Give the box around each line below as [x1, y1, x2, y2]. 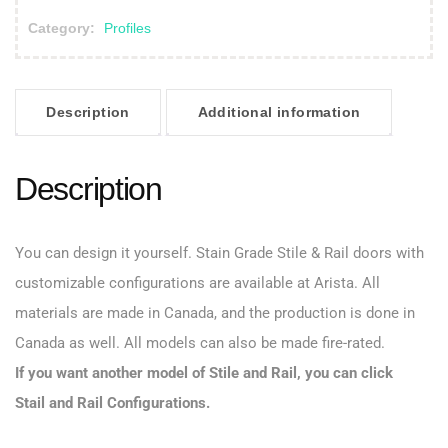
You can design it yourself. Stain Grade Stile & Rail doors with [15, 244, 424, 263]
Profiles [104, 19, 151, 36]
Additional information [197, 104, 361, 121]
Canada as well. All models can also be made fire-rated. [15, 334, 385, 353]
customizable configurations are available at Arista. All [15, 274, 380, 293]
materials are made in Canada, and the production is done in [15, 304, 415, 323]
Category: [28, 19, 99, 36]
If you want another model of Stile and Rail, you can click [15, 364, 393, 383]
